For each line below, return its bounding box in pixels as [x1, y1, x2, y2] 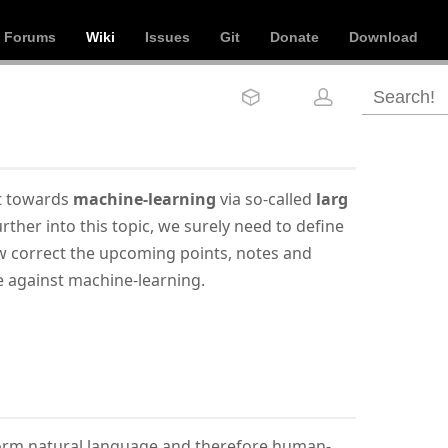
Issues [145, 29, 190, 45]
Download [349, 29, 418, 45]
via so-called [216, 188, 316, 210]
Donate [270, 29, 319, 45]
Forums [4, 29, 56, 45]
